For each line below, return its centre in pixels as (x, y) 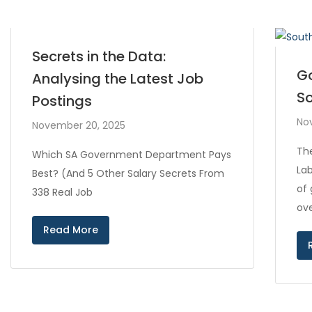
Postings (62, 101)
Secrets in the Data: (99, 56)
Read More (71, 230)
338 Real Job (62, 192)
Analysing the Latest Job (118, 79)
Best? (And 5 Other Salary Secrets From (128, 173)
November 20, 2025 (79, 125)
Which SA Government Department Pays (132, 155)
